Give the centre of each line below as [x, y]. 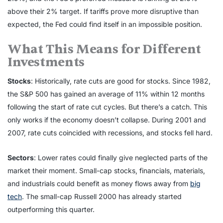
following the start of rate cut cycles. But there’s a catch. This [107, 107]
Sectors [21, 158]
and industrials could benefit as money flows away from [99, 184]
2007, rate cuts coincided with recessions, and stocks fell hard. [110, 133]
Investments [46, 62]
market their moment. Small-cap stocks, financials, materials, [106, 171]
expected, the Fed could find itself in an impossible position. [105, 24]
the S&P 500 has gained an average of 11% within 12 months [106, 94]
